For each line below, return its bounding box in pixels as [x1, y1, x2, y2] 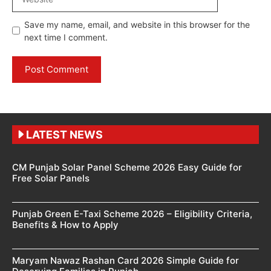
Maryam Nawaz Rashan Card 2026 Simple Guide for [12, 254, 239, 266]
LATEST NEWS [26, 128, 103, 141]
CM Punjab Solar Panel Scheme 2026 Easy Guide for [12, 161, 242, 173]
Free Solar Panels [12, 172, 90, 184]
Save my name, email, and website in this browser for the [24, 19, 250, 30]
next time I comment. [24, 31, 108, 42]
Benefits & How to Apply [12, 218, 119, 230]
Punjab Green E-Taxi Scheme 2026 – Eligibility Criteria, [12, 207, 252, 220]
